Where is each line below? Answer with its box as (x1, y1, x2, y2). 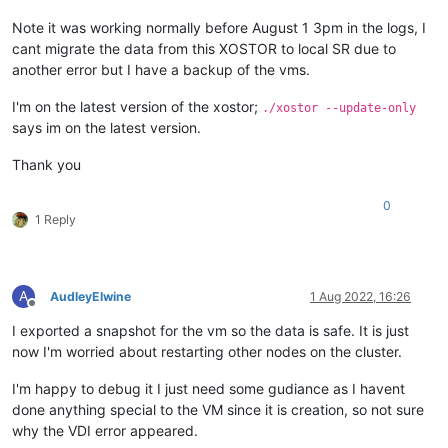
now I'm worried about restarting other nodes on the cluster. (12, 343, 402, 361)
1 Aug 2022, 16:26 (310, 289, 411, 305)
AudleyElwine (50, 289, 131, 305)
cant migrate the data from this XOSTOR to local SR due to (12, 40, 396, 58)
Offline (31, 303, 68, 319)
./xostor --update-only (262, 101, 416, 116)
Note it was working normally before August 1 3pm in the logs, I (12, 19, 426, 37)
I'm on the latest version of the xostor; (12, 98, 262, 116)
